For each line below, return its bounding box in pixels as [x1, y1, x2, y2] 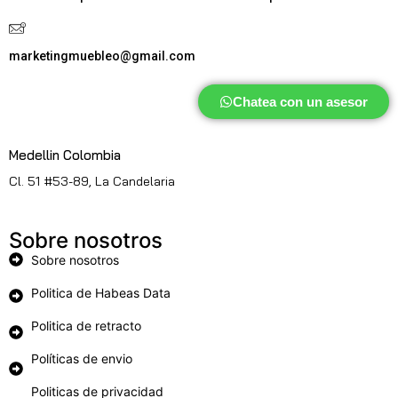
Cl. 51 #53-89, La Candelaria [9, 173, 175, 190]
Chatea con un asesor [233, 94, 368, 110]
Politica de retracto [31, 318, 141, 334]
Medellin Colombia [9, 147, 121, 164]
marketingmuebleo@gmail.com [9, 49, 195, 64]
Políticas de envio [31, 351, 132, 367]
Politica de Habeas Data [31, 285, 171, 301]
